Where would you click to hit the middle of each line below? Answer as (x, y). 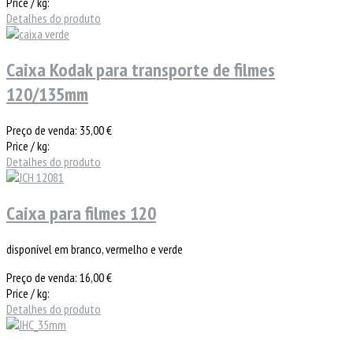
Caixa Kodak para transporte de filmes (141, 69)
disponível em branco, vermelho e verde (95, 249)
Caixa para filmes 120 (81, 213)
